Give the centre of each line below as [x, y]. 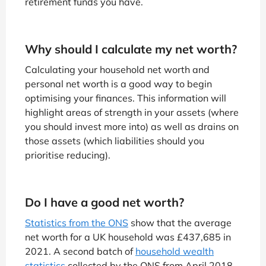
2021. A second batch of [80, 251]
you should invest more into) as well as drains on [132, 126]
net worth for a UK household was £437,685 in [128, 237]
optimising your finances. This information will [126, 98]
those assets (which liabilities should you [115, 141]
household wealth [175, 251]
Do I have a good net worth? [104, 202]
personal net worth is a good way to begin [118, 84]
